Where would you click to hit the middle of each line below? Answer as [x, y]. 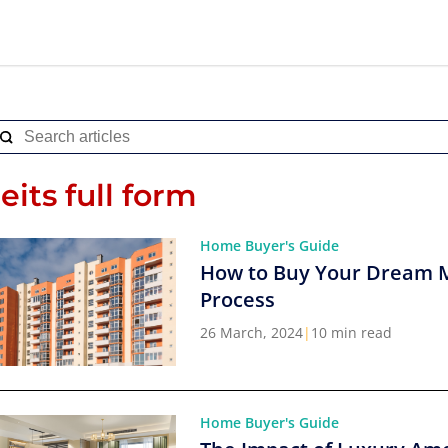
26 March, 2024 [251, 332]
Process [237, 299]
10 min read [351, 332]
